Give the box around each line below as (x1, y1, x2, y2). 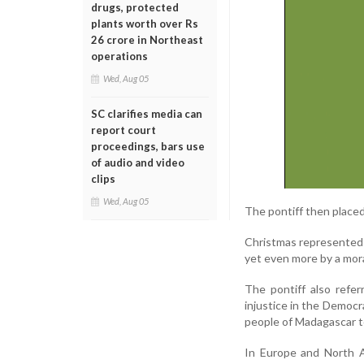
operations (91, 50, 148, 63)
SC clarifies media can (91, 107, 202, 120)
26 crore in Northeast (91, 33, 203, 46)
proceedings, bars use (91, 140, 205, 153)
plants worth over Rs (91, 17, 198, 30)
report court (91, 123, 156, 136)
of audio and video (91, 156, 184, 169)
